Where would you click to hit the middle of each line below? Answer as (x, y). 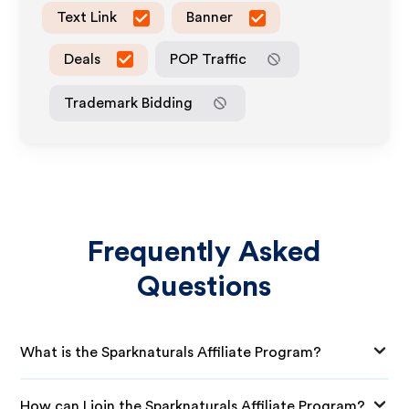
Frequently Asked (204, 252)
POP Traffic (209, 59)
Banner (210, 17)
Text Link (87, 17)
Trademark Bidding (129, 103)
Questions (204, 287)
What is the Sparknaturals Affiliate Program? (171, 352)
